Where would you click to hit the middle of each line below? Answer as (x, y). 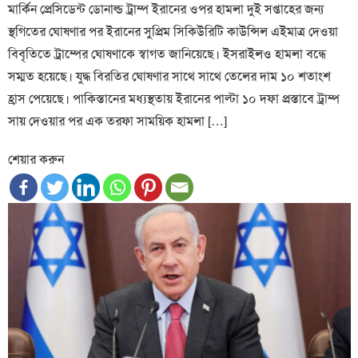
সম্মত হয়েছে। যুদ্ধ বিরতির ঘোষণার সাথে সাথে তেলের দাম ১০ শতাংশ (170, 77)
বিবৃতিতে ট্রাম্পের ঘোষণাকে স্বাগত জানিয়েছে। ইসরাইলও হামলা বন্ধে (168, 54)
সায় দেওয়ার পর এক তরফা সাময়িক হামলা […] (118, 121)
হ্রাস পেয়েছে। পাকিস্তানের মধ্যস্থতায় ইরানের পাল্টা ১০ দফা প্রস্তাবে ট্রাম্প (174, 99)
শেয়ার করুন (36, 160)
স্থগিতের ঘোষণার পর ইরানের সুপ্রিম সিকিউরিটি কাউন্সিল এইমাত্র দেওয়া (173, 32)
